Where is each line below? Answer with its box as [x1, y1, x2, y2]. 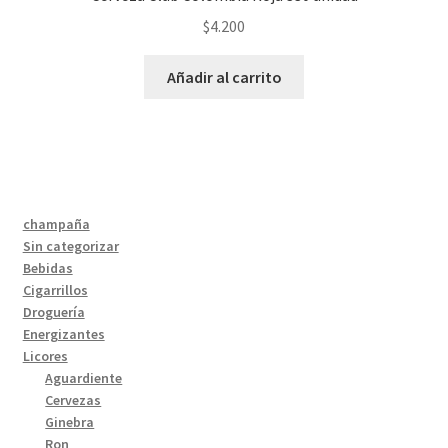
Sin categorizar [22, 236, 119, 255]
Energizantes [22, 324, 105, 343]
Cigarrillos [22, 280, 88, 299]
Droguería [22, 302, 85, 321]
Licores [22, 346, 68, 365]
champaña [22, 214, 90, 233]
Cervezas [45, 390, 102, 409]
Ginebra [45, 412, 95, 431]
